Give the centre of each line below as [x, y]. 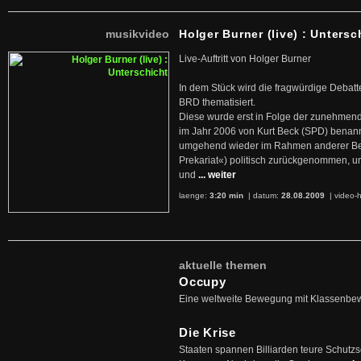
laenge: [194, 195]
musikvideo [137, 34]
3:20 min [226, 195]
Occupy [203, 282]
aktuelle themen [223, 265]
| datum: [263, 195]
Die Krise [207, 332]
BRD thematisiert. [217, 102]
